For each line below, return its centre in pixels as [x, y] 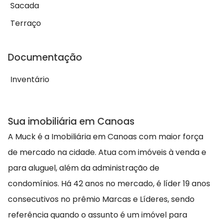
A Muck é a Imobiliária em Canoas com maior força [106, 136]
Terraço [26, 23]
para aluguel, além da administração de [84, 168]
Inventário [30, 80]
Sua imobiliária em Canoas [71, 122]
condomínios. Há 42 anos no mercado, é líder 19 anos [109, 183]
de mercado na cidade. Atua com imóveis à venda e [107, 152]
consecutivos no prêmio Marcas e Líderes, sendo [101, 199]
